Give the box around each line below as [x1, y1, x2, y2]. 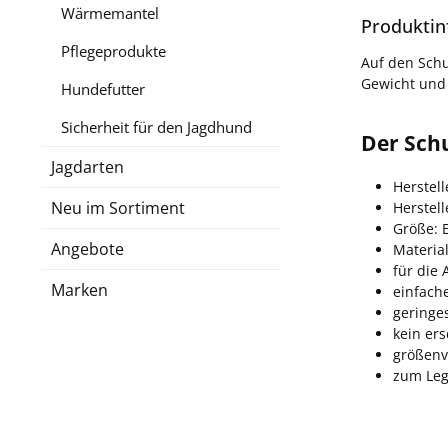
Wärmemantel [61, 2, 159, 23]
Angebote [51, 237, 124, 260]
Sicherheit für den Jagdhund [61, 116, 252, 137]
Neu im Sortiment [51, 196, 185, 219]
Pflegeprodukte [61, 40, 166, 61]
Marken [51, 278, 108, 301]
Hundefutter [61, 78, 145, 99]
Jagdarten [51, 155, 124, 178]
